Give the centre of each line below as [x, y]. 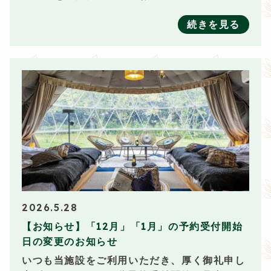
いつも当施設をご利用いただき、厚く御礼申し [134, 260]
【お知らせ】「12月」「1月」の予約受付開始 [132, 226]
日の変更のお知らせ [70, 241]
